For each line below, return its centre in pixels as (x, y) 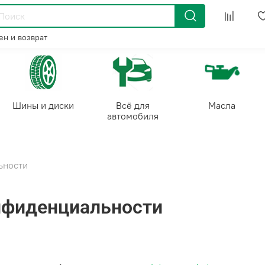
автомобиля (132, 116)
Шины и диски (43, 105)
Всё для (132, 105)
